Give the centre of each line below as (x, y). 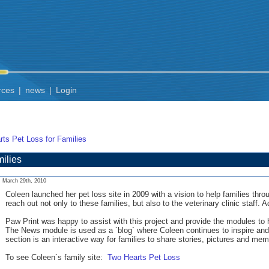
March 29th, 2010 (24, 181)
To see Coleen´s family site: (56, 258)
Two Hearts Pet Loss (144, 258)
